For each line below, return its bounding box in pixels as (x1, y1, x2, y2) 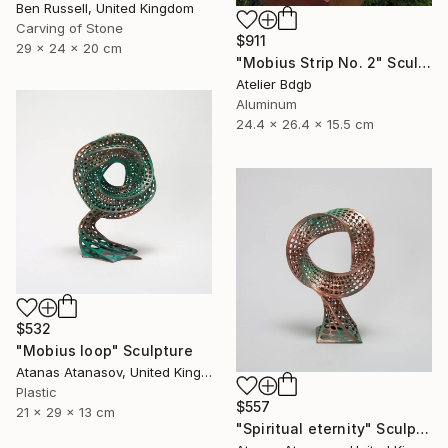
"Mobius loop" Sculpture (16, 341, 193, 359)
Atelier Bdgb (236, 75, 312, 92)
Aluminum (236, 95, 297, 112)
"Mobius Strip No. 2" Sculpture (418, 53, 432, 71)
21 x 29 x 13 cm (16, 403, 115, 420)
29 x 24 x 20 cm (16, 39, 122, 56)
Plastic (16, 383, 57, 400)
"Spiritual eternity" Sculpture (416, 419, 430, 437)
